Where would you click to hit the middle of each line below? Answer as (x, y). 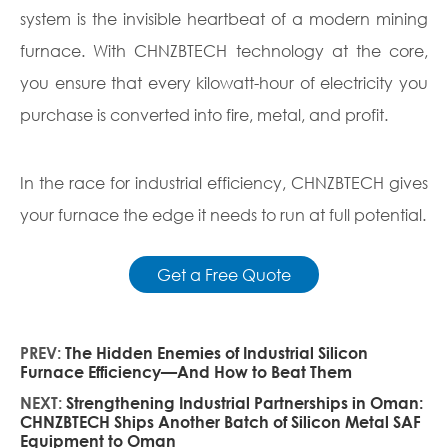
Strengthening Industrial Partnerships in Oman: (244, 403)
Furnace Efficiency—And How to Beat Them (186, 372)
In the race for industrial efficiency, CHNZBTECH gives (224, 183)
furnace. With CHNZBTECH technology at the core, (224, 51)
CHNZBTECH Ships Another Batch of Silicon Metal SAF (220, 422)
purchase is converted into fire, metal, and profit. (204, 115)
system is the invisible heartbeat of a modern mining (224, 19)
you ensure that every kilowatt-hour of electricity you (224, 83)
